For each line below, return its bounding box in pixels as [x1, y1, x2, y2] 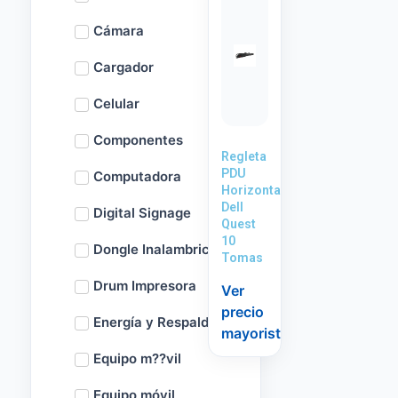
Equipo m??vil [93, 350, 181, 367]
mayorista [221, 323, 289, 342]
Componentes [93, 131, 183, 148]
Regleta [221, 149, 267, 163]
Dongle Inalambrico [93, 241, 218, 258]
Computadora [93, 168, 181, 185]
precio [221, 302, 264, 321]
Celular [93, 95, 139, 112]
